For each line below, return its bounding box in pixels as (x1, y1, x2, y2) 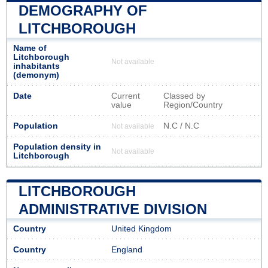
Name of (13, 43, 47, 53)
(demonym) (13, 70, 59, 80)
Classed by (163, 91, 205, 100)
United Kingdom (111, 224, 172, 233)
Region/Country (163, 100, 223, 109)
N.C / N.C (163, 121, 199, 130)
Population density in (13, 142, 101, 151)
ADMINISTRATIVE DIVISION (19, 200, 207, 217)
